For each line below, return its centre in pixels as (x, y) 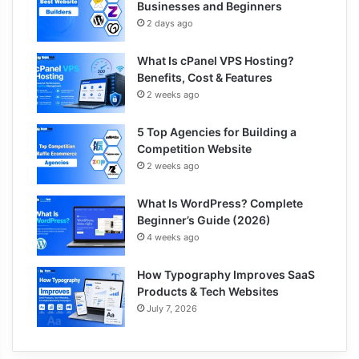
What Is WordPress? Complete (220, 203)
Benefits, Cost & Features (206, 77)
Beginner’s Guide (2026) (205, 220)
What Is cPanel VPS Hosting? (216, 60)
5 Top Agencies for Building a (217, 131)
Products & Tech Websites (208, 291)
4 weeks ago (173, 237)
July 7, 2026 (172, 308)
